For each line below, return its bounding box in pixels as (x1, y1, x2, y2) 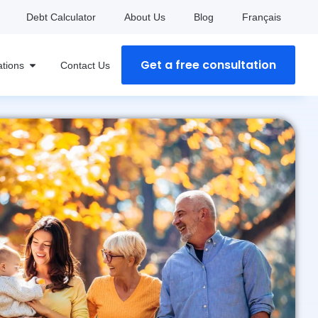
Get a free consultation (141, 57, 276, 73)
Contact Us (60, 59, 110, 71)
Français (242, 11, 281, 23)
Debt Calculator (26, 11, 96, 23)
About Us (124, 11, 165, 23)
